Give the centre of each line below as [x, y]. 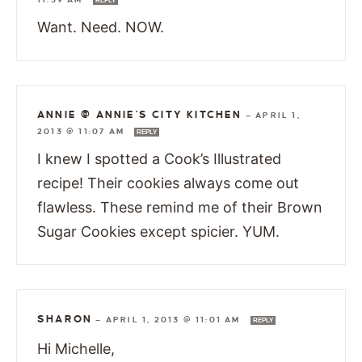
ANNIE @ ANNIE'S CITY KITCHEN [140, 115]
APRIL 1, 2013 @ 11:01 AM [175, 320]
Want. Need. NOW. [101, 27]
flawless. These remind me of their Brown [180, 208]
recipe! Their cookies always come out [168, 183]
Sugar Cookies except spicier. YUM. [158, 232]
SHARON [65, 320]
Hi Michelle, [76, 349]
